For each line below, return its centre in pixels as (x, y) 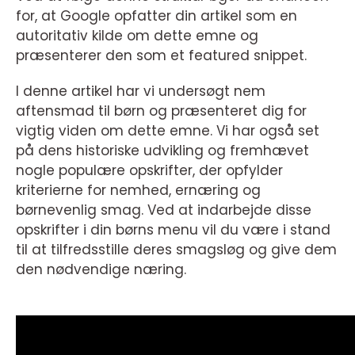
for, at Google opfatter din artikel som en (157, 16)
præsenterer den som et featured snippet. (161, 56)
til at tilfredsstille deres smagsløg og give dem (176, 250)
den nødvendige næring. (101, 270)
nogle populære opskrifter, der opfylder (149, 171)
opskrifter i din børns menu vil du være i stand (173, 230)
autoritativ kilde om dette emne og (137, 36)
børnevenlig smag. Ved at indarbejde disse (164, 210)
